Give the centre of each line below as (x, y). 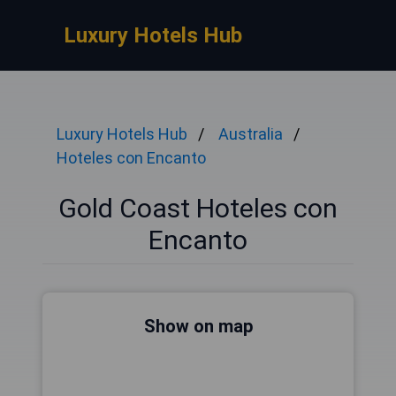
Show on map (198, 326)
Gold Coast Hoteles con (198, 208)
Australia (251, 134)
